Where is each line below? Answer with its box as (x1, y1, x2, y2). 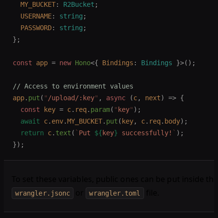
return (13, 129, 44, 137)
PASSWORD (13, 24, 52, 32)
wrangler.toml (89, 189, 141, 197)
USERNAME (13, 12, 52, 20)
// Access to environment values (13, 82, 133, 90)
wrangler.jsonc (15, 189, 71, 197)
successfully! (118, 129, 172, 137)
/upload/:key (48, 94, 94, 102)
